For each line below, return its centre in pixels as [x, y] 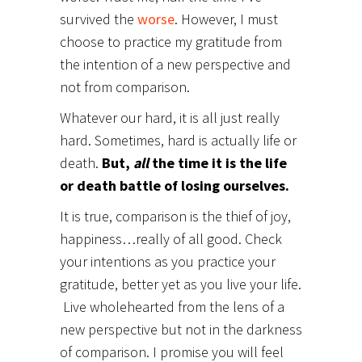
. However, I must [226, 19]
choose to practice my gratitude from [171, 41]
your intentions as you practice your [168, 261]
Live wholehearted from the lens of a [172, 306]
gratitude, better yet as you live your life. [181, 284]
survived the [99, 19]
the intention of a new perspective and [175, 64]
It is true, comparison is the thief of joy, [175, 216]
